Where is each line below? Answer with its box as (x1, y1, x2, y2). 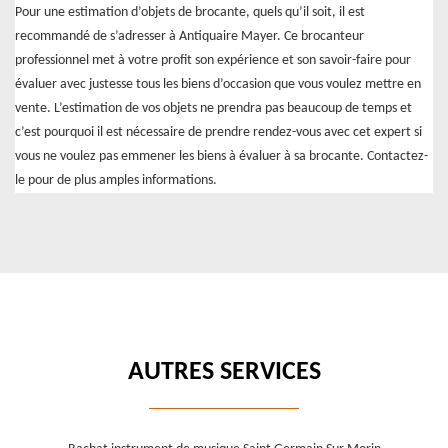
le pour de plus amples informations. (15, 173, 217, 189)
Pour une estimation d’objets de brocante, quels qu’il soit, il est (15, 5, 365, 21)
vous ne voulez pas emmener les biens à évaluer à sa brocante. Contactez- (15, 149, 428, 165)
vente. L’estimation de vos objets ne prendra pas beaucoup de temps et (15, 101, 412, 117)
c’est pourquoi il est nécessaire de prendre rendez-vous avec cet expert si (15, 125, 422, 141)
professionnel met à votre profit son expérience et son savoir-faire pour (15, 53, 411, 69)
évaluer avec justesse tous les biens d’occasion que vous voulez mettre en (15, 77, 421, 93)
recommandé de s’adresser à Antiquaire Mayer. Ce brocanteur (15, 29, 364, 45)
